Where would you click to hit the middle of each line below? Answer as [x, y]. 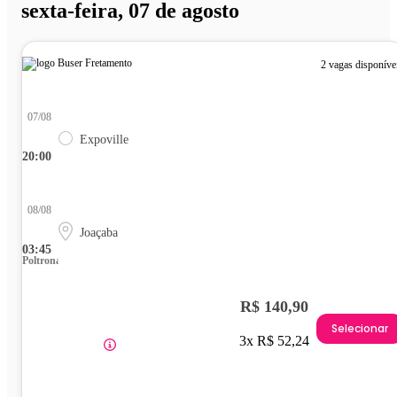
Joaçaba [99, 232]
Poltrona [42, 260]
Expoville [104, 139]
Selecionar [360, 329]
